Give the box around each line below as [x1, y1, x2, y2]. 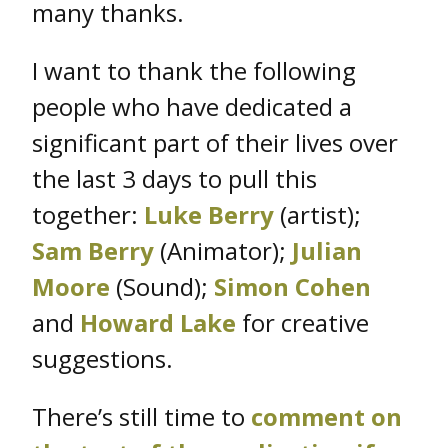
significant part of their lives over [32, 125, 398, 159]
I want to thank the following [32, 53, 356, 87]
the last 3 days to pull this [32, 161, 317, 195]
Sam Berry [32, 233, 154, 267]
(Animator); [154, 233, 292, 267]
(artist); [274, 197, 361, 231]
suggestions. [32, 341, 173, 375]
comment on [251, 399, 402, 433]
